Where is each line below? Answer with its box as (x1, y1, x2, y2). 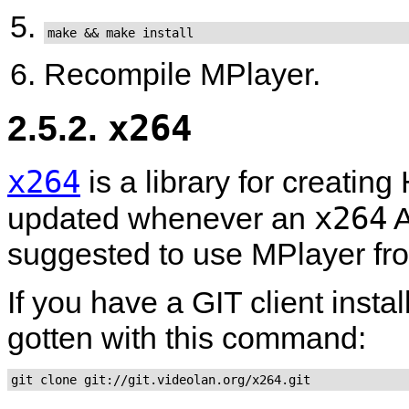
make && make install (47, 26, 194, 41)
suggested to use (7, 236, 251, 271)
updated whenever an (7, 200, 314, 236)
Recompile (44, 57, 200, 92)
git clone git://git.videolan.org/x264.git (11, 372, 310, 387)
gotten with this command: (7, 320, 366, 355)
